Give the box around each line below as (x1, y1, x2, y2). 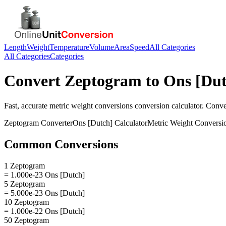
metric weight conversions (49, 101, 133, 110)
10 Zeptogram (4, 197, 49, 206)
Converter (39, 118, 73, 127)
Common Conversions (4, 137, 118, 151)
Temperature (49, 43, 89, 51)
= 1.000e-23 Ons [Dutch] (4, 170, 85, 179)
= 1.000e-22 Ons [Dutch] (4, 206, 85, 215)
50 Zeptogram (4, 215, 49, 224)
